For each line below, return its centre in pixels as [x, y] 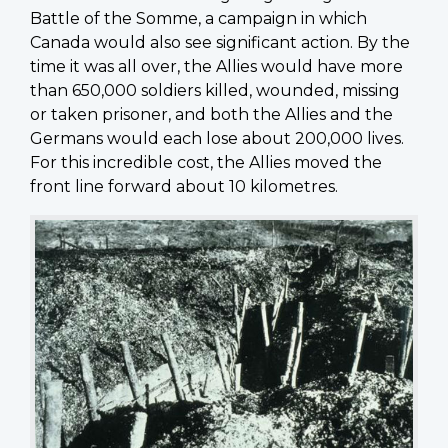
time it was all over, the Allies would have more [216, 66]
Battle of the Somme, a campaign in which [198, 18]
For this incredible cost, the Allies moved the [206, 162]
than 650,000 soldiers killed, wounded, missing [215, 90]
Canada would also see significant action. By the [220, 42]
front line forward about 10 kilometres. [184, 186]
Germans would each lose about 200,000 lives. [217, 138]
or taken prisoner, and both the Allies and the [211, 114]
